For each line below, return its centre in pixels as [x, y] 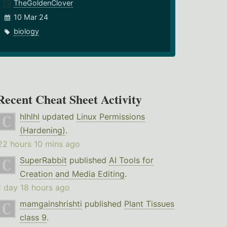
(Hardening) [42, 130]
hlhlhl [29, 117]
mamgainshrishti [51, 204]
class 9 [33, 218]
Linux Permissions [110, 117]
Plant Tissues [149, 204]
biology [27, 31]
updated [58, 117]
